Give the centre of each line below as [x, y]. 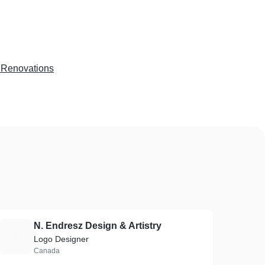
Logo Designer [62, 239]
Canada [47, 251]
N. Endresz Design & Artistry [98, 226]
